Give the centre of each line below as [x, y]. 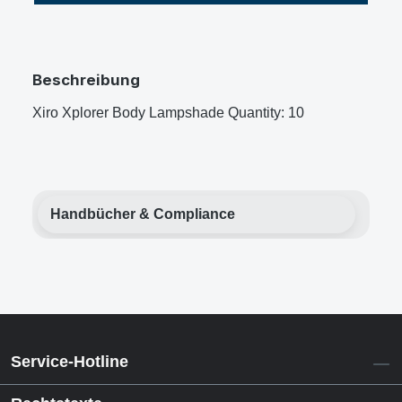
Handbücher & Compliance [143, 214]
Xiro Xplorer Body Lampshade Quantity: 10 [168, 113]
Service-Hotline [70, 362]
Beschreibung [86, 80]
